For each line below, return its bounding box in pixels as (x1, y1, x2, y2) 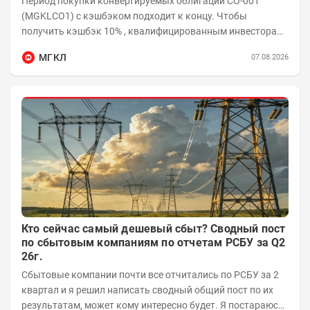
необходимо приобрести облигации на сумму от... (21, 41, 247, 53)
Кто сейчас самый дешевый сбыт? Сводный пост (21, 221, 286, 235)
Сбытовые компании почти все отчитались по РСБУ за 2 (21, 268, 279, 280)
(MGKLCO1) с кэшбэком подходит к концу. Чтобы (21, 10, 76, 22)
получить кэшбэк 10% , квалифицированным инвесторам (21, 26, 66, 37)
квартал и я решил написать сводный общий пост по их (21, 284, 273, 295)
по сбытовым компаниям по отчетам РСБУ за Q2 (21, 235, 286, 249)
